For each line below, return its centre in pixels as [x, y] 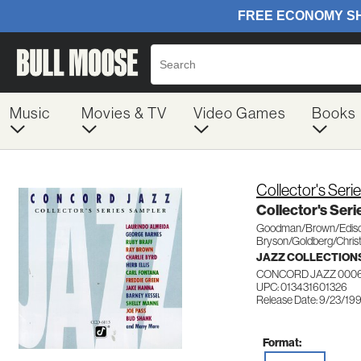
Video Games [239, 113]
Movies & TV [124, 113]
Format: [282, 342]
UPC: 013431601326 [302, 287]
